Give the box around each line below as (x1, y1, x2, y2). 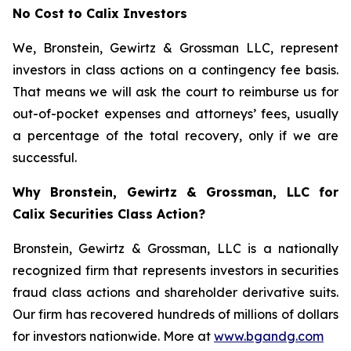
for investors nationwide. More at (13, 328, 214, 344)
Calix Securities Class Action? (13, 206, 205, 222)
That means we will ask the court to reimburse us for (13, 84, 338, 100)
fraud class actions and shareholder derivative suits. (13, 284, 338, 300)
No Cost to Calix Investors (13, 5, 187, 21)
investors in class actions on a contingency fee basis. (13, 62, 338, 78)
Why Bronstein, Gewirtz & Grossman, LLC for (13, 184, 338, 200)
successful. (13, 150, 77, 165)
